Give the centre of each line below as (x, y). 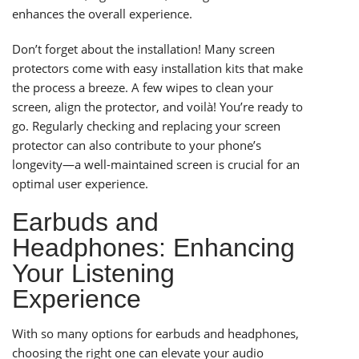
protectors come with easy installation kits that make (157, 69)
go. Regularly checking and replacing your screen (146, 126)
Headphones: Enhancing (153, 248)
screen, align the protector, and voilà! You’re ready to (157, 107)
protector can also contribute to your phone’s (137, 145)
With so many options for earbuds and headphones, (155, 334)
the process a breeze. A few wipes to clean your (143, 88)
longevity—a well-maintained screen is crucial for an (156, 165)
